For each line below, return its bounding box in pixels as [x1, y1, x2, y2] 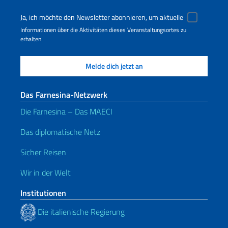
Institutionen [20, 187, 66, 199]
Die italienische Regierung [36, 205, 125, 218]
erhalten [20, 34, 41, 44]
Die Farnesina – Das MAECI [20, 105, 112, 118]
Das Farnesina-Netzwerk [20, 89, 107, 101]
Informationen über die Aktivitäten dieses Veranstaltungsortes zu [20, 25, 186, 35]
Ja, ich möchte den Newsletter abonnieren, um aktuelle [20, 12, 183, 23]
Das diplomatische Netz [20, 126, 100, 138]
